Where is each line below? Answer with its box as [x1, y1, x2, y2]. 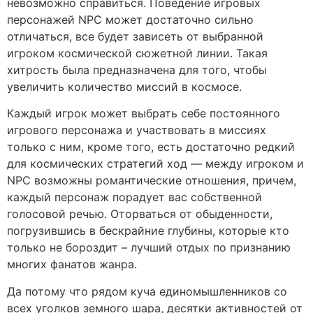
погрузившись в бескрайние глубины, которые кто [7, 224, 289, 238]
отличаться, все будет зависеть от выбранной [7, 29, 263, 43]
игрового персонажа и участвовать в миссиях [7, 123, 266, 138]
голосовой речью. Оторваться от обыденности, [7, 207, 272, 221]
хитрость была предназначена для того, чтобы [7, 62, 267, 77]
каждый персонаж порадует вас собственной [7, 190, 262, 205]
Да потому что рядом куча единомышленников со [7, 284, 287, 298]
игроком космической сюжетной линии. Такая [7, 45, 268, 60]
